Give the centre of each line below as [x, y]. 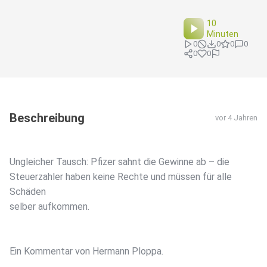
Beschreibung [47, 118]
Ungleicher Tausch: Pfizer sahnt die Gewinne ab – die [119, 162]
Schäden [28, 192]
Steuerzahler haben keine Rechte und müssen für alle [121, 177]
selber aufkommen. [49, 207]
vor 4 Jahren [236, 118]
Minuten [223, 34]
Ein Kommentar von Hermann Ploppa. [86, 252]
